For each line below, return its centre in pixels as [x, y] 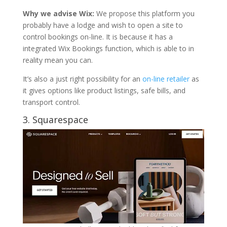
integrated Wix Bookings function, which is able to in [108, 48]
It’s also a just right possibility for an [82, 79]
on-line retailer [166, 79]
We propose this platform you [145, 13]
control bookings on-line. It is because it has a [98, 36]
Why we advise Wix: [59, 13]
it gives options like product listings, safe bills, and [104, 90]
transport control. [51, 102]
